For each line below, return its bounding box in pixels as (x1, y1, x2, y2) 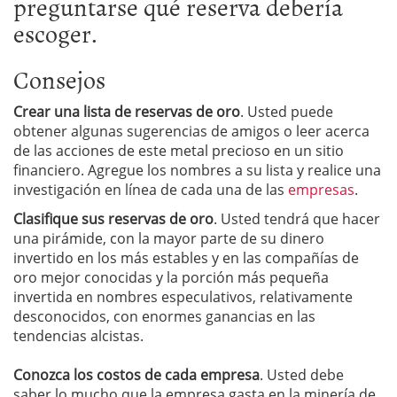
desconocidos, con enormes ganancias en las (13, 307, 315, 326)
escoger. (13, 14, 97, 51)
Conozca (13, 365, 70, 385)
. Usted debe (260, 365, 344, 385)
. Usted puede (240, 102, 333, 121)
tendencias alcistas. (13, 326, 144, 346)
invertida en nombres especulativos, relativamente (13, 287, 353, 307)
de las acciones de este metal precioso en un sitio (13, 141, 344, 160)
